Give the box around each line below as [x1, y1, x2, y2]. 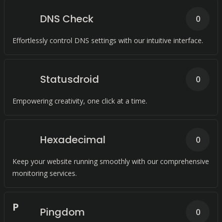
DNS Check [40, 12, 94, 26]
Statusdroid [40, 72, 99, 86]
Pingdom [40, 205, 85, 219]
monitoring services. [12, 168, 77, 178]
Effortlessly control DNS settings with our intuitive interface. [12, 36, 203, 45]
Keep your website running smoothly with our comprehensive [12, 157, 209, 166]
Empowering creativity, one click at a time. [12, 96, 147, 106]
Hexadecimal [40, 133, 106, 147]
